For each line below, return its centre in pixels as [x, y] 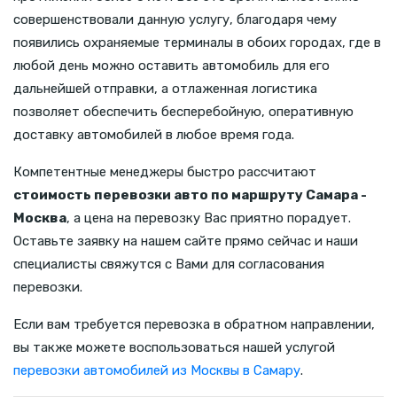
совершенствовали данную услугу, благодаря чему [175, 19]
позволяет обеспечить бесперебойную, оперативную [183, 111]
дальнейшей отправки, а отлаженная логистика [165, 88]
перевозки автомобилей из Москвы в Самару [157, 370]
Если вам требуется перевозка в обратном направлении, [194, 324]
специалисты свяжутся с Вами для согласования [169, 264]
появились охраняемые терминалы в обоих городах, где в [197, 42]
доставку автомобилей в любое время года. [154, 134]
